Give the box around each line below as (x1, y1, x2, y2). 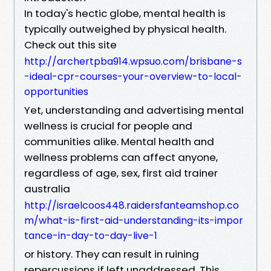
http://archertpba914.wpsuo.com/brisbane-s (24, 54, 242, 68)
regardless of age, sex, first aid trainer (24, 165, 218, 180)
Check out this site (24, 37, 117, 52)
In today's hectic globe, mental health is (24, 5, 226, 21)
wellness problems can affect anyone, (24, 149, 218, 165)
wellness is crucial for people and (24, 118, 192, 133)
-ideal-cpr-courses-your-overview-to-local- (24, 69, 242, 83)
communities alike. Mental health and (24, 134, 214, 149)
